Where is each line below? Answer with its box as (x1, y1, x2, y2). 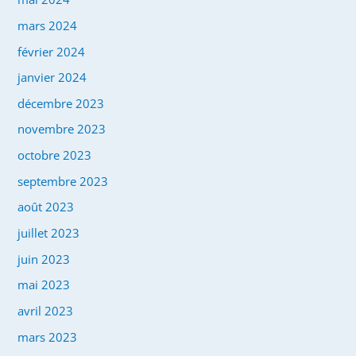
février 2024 (17, 43, 86, 60)
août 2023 (17, 199, 75, 215)
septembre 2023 (17, 172, 109, 189)
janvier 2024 (17, 69, 87, 86)
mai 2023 (17, 277, 71, 293)
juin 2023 (17, 250, 71, 267)
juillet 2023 (17, 225, 80, 242)
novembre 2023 (17, 121, 106, 137)
